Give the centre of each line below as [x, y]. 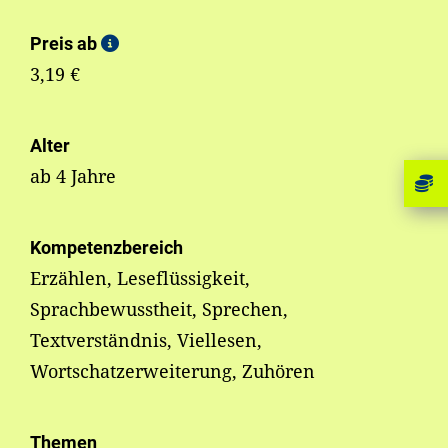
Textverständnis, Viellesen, [146, 340]
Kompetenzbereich [106, 248]
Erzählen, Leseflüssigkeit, [140, 278]
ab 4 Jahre [73, 176]
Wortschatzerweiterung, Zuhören [172, 371]
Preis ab [65, 44]
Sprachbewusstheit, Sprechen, [159, 309]
